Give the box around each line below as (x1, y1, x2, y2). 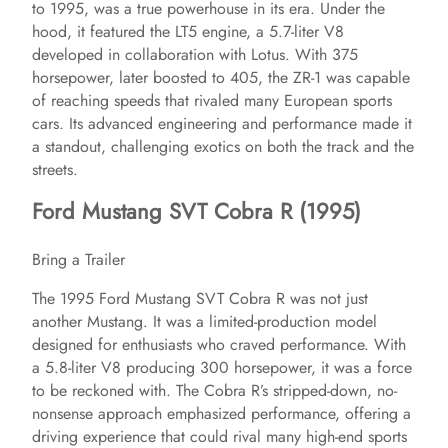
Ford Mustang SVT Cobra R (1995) (32, 194, 361, 227)
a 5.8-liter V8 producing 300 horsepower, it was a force (32, 355, 412, 379)
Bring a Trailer (32, 247, 125, 271)
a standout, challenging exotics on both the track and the (32, 134, 414, 158)
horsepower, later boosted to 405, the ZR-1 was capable (32, 65, 410, 89)
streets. (32, 157, 78, 181)
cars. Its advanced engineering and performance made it (32, 111, 412, 135)
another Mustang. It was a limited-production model (32, 309, 377, 333)
